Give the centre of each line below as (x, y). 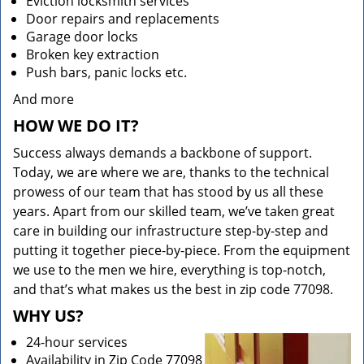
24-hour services (77, 342)
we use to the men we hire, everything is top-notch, (169, 270)
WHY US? (48, 316)
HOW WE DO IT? (76, 126)
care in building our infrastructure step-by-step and (171, 231)
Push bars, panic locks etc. (106, 72)
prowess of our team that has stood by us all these (168, 192)
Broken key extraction (93, 54)
